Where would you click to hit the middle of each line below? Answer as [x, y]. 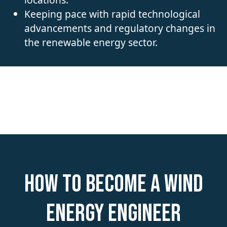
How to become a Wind [113, 184]
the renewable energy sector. [91, 42]
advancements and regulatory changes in [120, 28]
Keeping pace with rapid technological [112, 14]
